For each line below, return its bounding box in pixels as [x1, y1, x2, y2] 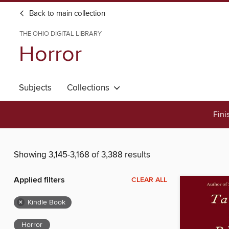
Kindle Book [28, 198, 65, 208]
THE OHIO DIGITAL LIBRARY [19, 30, 102, 38]
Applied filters [14, 175, 65, 186]
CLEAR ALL [131, 175, 167, 185]
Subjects [19, 82, 52, 94]
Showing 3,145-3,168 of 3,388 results [14, 149, 150, 161]
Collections [67, 82, 113, 94]
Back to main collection [27, 9, 105, 18]
